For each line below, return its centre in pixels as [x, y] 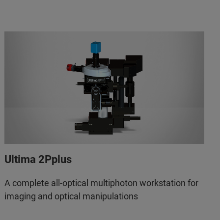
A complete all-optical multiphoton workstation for [102, 183]
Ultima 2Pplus [38, 159]
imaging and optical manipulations [71, 196]
